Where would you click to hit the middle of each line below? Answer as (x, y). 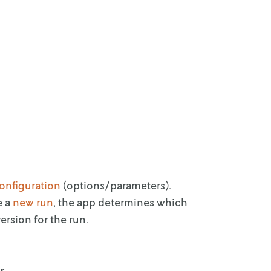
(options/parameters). (116, 185)
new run (33, 202)
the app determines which (123, 202)
